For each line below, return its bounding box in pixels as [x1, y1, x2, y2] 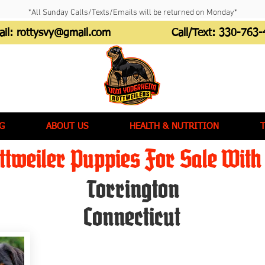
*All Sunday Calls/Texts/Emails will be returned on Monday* [28, 8, 237, 18]
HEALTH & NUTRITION [130, 122, 219, 131]
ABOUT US [46, 122, 88, 131]
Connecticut [83, 202, 180, 232]
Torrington [85, 174, 179, 205]
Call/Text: [172, 28, 219, 38]
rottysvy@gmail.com [16, 28, 111, 38]
